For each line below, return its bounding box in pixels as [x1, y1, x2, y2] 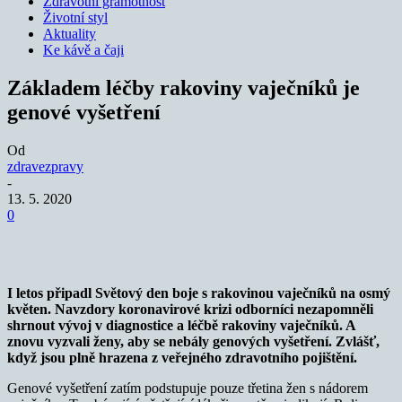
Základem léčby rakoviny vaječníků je [7, 75, 360, 100]
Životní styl [43, 10, 108, 25]
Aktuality [43, 26, 96, 41]
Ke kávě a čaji [43, 42, 124, 57]
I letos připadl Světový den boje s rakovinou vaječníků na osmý [7, 284, 390, 301]
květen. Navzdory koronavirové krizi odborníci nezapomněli [7, 301, 373, 317]
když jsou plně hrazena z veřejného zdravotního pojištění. [7, 349, 357, 365]
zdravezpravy [7, 158, 83, 174]
